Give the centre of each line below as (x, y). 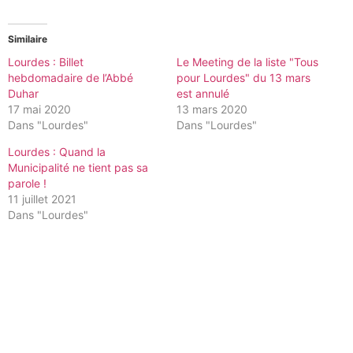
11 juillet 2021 (42, 199)
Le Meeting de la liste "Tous (247, 61)
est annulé (203, 93)
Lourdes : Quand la (57, 151)
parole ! (27, 183)
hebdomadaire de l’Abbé (71, 77)
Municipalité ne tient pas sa (78, 167)
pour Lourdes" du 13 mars (243, 77)
